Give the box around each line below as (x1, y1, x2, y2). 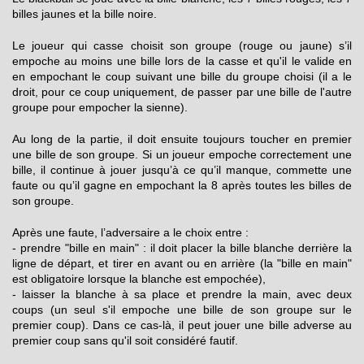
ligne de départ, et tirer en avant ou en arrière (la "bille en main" (12, 257, 352, 271)
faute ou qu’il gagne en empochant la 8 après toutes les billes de (12, 179, 352, 193)
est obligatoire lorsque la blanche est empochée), (12, 272, 266, 286)
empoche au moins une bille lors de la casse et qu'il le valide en (12, 54, 352, 68)
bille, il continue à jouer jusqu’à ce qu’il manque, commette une (12, 163, 352, 177)
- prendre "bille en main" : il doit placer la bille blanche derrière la (12, 241, 352, 255)
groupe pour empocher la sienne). (12, 101, 188, 115)
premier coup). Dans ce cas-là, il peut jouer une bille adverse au (12, 318, 352, 332)
